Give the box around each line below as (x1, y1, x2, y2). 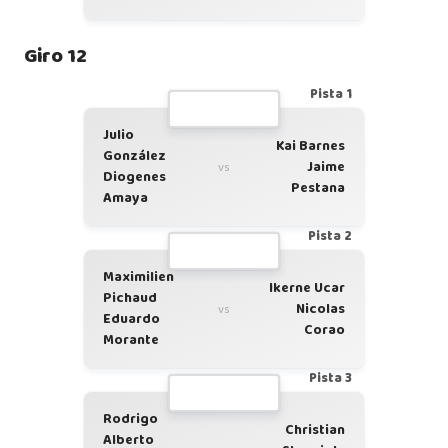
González (103, 145, 166, 167)
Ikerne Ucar (269, 276, 345, 299)
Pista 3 (309, 368, 352, 389)
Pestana (291, 176, 345, 199)
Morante (103, 329, 159, 351)
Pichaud (103, 287, 157, 309)
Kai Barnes (276, 134, 345, 157)
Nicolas (296, 297, 345, 320)
